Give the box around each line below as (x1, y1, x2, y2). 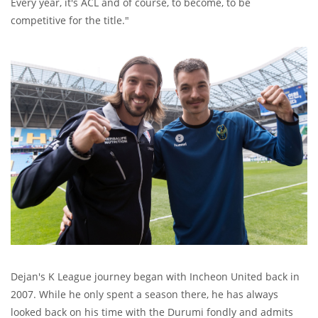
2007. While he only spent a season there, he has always (11, 287, 278, 302)
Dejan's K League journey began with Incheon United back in (11, 270, 300, 284)
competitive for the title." (11, 13, 129, 28)
